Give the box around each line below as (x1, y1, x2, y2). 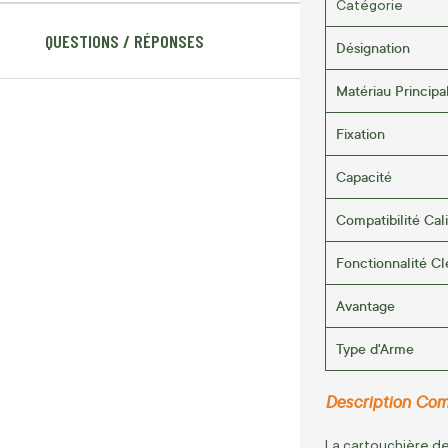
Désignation (336, 37, 410, 57)
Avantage (336, 295, 395, 315)
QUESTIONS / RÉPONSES (45, 30, 204, 53)
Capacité (336, 166, 392, 186)
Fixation (336, 123, 385, 143)
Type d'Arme (336, 338, 414, 358)
